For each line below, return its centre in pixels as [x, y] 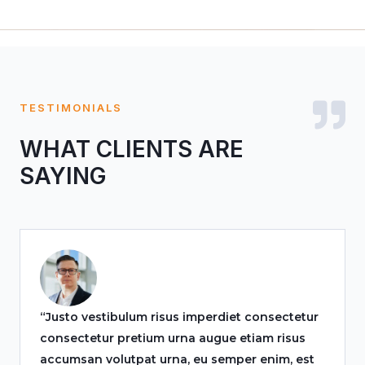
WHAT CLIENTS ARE [132, 149]
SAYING [63, 176]
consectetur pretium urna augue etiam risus [173, 338]
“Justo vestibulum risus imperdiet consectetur [179, 317]
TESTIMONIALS [71, 108]
